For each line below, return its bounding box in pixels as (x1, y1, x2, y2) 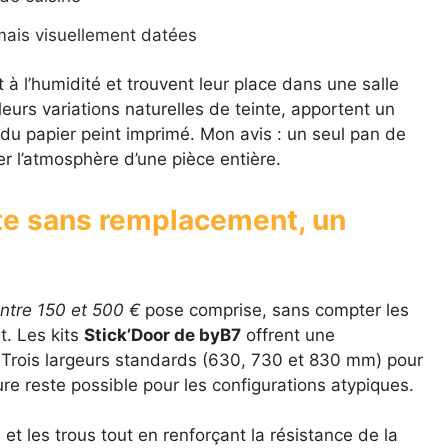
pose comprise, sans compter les (139, 299, 409, 320)
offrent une (240, 324, 335, 345)
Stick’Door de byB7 (83, 324, 241, 345)
